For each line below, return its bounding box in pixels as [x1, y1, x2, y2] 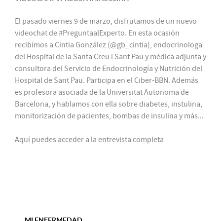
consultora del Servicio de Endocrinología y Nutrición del [15, 63, 202, 74]
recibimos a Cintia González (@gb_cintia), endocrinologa [15, 39, 202, 50]
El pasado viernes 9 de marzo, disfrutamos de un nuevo [15, 16, 197, 26]
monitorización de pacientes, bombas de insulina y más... [15, 110, 204, 121]
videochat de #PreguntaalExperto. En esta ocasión [15, 28, 180, 38]
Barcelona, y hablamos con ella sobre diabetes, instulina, [15, 99, 202, 109]
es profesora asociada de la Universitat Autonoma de [15, 87, 189, 97]
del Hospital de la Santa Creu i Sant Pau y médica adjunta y [15, 51, 206, 62]
